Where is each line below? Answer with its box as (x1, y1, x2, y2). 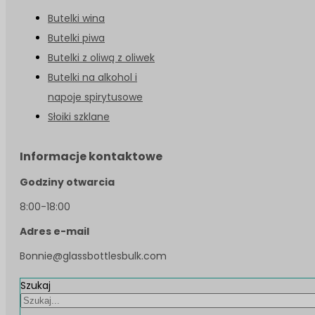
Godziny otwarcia (20, 174, 115, 189)
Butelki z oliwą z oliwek (48, 50, 155, 65)
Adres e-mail (20, 224, 89, 238)
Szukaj (20, 278, 51, 292)
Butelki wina (48, 11, 105, 25)
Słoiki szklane (48, 109, 110, 124)
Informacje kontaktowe (20, 148, 162, 165)
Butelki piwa (48, 30, 105, 45)
